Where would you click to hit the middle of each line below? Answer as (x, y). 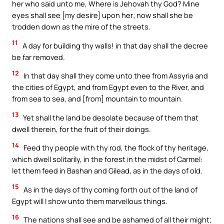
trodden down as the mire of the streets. (81, 26)
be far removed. (38, 57)
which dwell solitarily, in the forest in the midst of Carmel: (107, 159)
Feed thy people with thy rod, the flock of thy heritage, (115, 148)
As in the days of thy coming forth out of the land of (110, 189)
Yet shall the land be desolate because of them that (110, 117)
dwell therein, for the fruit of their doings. (81, 129)
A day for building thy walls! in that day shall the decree (114, 45)
